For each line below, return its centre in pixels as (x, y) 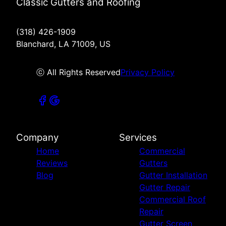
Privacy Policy (148, 72)
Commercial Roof (173, 199)
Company (37, 137)
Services (138, 137)
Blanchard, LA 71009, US (63, 44)
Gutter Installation (173, 175)
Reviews (52, 163)
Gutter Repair (165, 187)
